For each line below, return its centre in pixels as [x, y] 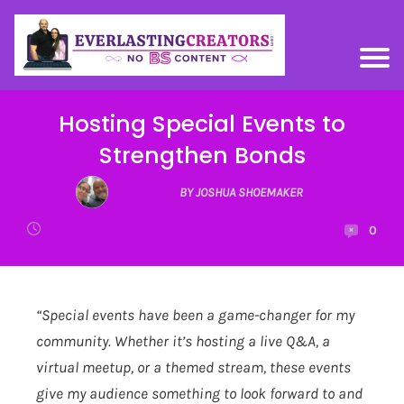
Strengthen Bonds [202, 156]
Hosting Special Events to [202, 124]
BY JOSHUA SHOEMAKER [242, 192]
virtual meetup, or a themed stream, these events [193, 367]
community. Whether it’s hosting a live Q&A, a [183, 341]
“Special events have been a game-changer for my [195, 315]
